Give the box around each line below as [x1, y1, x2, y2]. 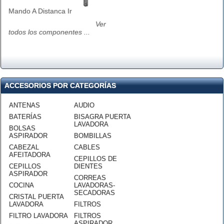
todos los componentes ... [8, 28, 90, 36]
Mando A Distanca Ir [8, 7, 72, 15]
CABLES [74, 143, 100, 151]
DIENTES [74, 162, 102, 170]
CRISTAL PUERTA [9, 193, 63, 200]
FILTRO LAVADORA [9, 212, 68, 219]
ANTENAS [9, 101, 40, 109]
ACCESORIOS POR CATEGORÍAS [4, 81, 116, 89]
